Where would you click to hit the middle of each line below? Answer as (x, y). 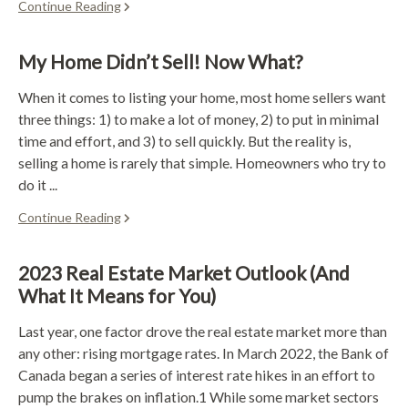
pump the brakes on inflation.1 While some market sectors (199, 396)
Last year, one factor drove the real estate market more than (203, 331)
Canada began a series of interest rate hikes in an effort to (197, 374)
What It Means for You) (117, 295)
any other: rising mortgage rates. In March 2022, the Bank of (204, 352)
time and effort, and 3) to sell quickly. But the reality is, (184, 140)
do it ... (38, 184)
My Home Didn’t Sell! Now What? (160, 61)
